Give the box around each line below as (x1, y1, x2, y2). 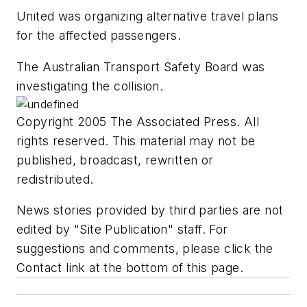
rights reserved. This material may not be (16, 133, 256, 148)
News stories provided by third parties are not (16, 203, 284, 218)
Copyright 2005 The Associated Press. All (16, 114, 259, 129)
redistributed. (16, 171, 94, 186)
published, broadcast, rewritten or (16, 152, 214, 167)
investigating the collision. (16, 78, 164, 93)
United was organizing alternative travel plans (16, 8, 279, 23)
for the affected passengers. (16, 27, 182, 42)
